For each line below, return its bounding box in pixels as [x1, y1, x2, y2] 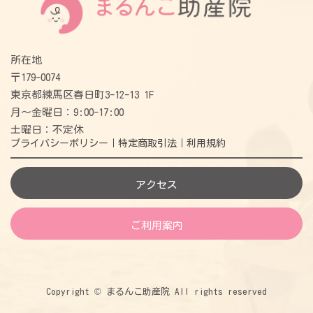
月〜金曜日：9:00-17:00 [10, 107, 124, 118]
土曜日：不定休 [10, 124, 84, 136]
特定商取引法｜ [117, 138, 187, 149]
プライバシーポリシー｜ [10, 138, 118, 149]
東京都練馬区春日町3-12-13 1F [10, 89, 154, 101]
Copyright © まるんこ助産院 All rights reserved [46, 287, 267, 297]
